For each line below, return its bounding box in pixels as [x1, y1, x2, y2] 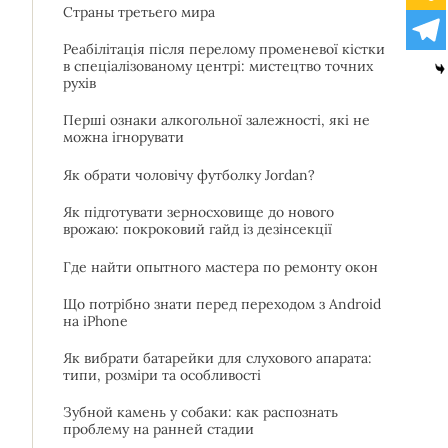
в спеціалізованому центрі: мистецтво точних [63, 57, 373, 75]
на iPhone [63, 312, 128, 330]
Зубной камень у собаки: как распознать [63, 403, 338, 421]
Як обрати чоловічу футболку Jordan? [63, 166, 315, 184]
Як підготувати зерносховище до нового [63, 203, 334, 221]
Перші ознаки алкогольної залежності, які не [63, 111, 370, 129]
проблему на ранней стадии [63, 420, 254, 438]
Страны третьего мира [63, 3, 215, 21]
